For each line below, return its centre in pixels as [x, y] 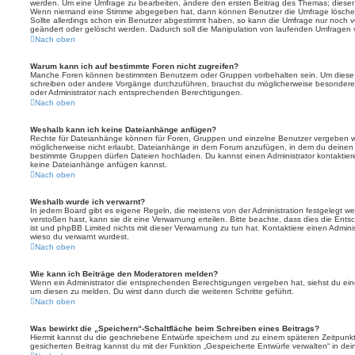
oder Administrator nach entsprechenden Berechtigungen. [136, 92]
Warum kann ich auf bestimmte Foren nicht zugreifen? [134, 66]
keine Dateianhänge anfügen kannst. [99, 164]
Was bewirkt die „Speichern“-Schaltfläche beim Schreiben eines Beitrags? [175, 328]
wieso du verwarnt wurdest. [80, 237]
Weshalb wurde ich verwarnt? [88, 202]
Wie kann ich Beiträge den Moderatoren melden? [124, 274]
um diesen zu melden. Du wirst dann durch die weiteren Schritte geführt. [162, 291]
